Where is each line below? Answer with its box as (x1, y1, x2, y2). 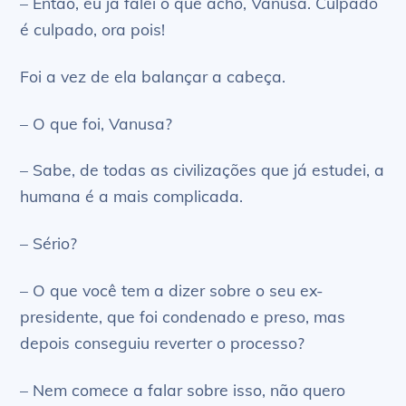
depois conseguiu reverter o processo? (20, 333, 305, 353)
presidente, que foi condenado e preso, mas (20, 306, 346, 327)
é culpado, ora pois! (20, 18, 166, 39)
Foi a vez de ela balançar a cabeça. (20, 65, 286, 86)
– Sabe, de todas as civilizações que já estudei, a (20, 159, 385, 180)
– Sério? (20, 233, 78, 254)
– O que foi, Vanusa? (20, 112, 173, 133)
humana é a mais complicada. (20, 186, 244, 207)
